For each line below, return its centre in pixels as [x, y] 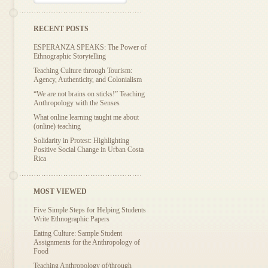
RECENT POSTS [61, 29]
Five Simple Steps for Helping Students [90, 210]
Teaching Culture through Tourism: [83, 71]
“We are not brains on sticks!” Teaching [89, 94]
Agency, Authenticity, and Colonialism [88, 80]
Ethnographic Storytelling [70, 56]
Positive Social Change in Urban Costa [89, 150]
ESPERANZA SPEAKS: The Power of [90, 47]
